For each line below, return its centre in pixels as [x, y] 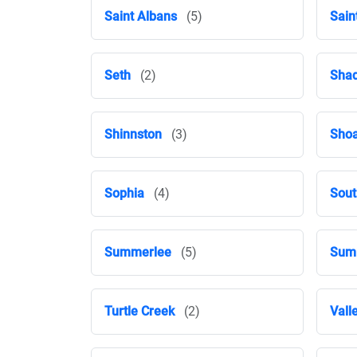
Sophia [124, 193]
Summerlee [138, 252]
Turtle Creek [139, 311]
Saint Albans [141, 16]
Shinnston [133, 134]
